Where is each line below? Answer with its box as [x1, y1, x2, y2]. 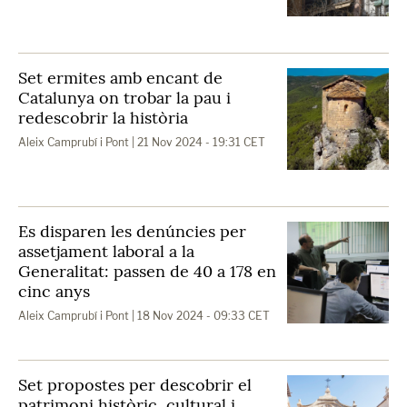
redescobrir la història [18, 107, 188, 128]
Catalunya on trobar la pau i [18, 87, 231, 108]
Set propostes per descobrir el [18, 374, 252, 395]
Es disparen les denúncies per [18, 221, 246, 242]
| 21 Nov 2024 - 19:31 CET [129, 135, 265, 149]
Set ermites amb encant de [18, 67, 223, 88]
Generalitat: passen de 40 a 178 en [18, 261, 276, 282]
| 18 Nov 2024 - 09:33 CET [129, 309, 270, 323]
